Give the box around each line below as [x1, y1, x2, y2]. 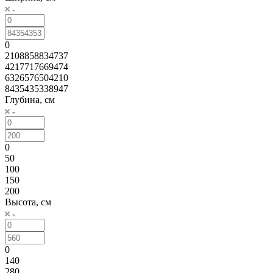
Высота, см [5, 218, 51, 229]
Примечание [10, 2, 62, 13]
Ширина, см [5, 13, 55, 24]
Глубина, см [5, 116, 55, 127]
